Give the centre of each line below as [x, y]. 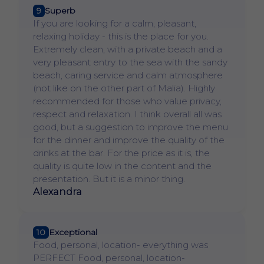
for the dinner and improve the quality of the [129, 140]
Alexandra [57, 192]
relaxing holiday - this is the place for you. [121, 36]
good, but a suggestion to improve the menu [131, 127]
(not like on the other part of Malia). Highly [124, 88]
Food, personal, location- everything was [121, 245]
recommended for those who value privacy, [127, 101]
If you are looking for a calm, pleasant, [115, 23]
